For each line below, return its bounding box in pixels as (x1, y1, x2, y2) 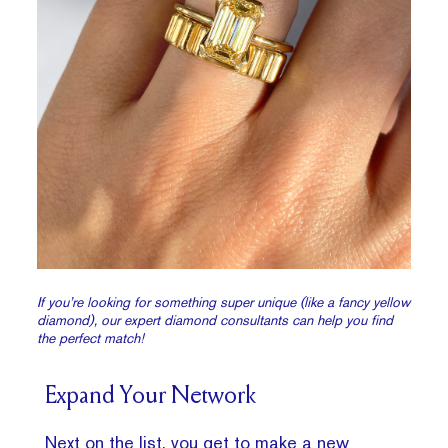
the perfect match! (37, 330, 145, 347)
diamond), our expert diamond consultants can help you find (37, 312, 394, 329)
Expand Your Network (45, 385, 257, 411)
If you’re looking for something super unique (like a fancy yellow (37, 294, 411, 311)
